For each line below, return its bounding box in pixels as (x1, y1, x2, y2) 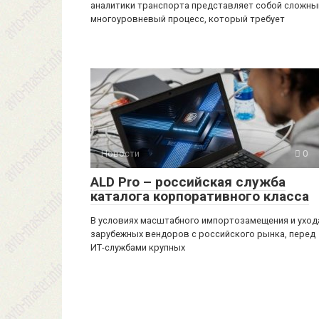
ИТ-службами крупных (90, 242, 185, 253)
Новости (101, 148, 140, 159)
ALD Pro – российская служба (90, 174, 286, 191)
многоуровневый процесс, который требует (90, 14, 285, 25)
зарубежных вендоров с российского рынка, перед (90, 229, 315, 240)
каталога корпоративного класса (90, 188, 309, 205)
